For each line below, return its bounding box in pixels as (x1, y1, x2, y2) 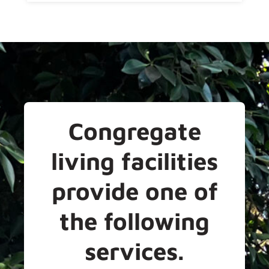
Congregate (68, 116, 201, 145)
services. (85, 236, 184, 265)
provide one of (51, 176, 218, 205)
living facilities (51, 146, 218, 175)
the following (59, 206, 210, 235)
